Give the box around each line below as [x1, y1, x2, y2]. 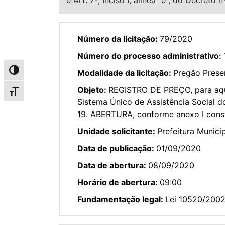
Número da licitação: [77, 33, 160, 44]
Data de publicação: [77, 143, 156, 153]
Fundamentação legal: [77, 194, 165, 204]
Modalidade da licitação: [77, 67, 173, 78]
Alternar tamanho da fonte [4, 88, 104, 99]
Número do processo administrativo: [77, 50, 223, 61]
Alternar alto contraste [4, 67, 89, 78]
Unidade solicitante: [77, 126, 157, 136]
